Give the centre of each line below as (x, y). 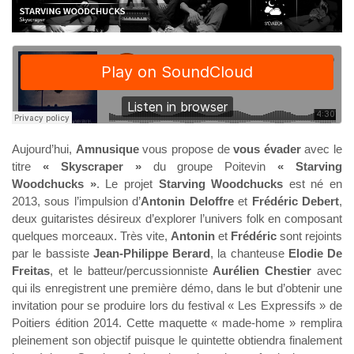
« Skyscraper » (92, 167)
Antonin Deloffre (187, 201)
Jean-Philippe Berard (151, 254)
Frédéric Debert (296, 201)
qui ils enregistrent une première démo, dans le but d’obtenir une (177, 288)
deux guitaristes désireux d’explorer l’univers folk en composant (177, 219)
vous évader (267, 149)
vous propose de (186, 149)
